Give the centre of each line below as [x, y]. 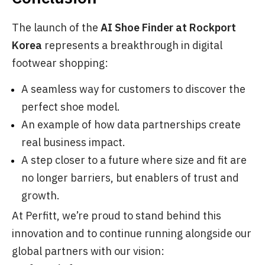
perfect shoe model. [71, 106]
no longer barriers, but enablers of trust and [130, 177]
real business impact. [73, 142]
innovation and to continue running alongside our [132, 233]
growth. [41, 195]
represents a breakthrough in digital [132, 45]
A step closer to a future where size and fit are [134, 160]
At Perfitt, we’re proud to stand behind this [117, 215]
